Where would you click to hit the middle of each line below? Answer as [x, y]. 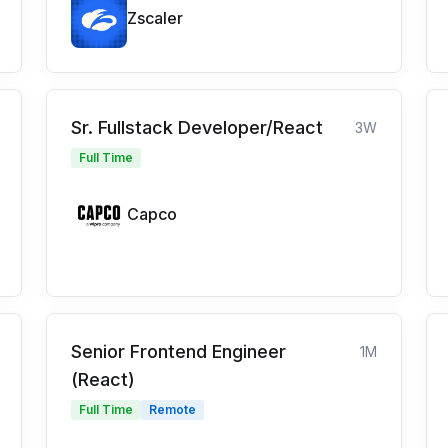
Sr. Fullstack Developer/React [197, 128]
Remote [172, 410]
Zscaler [155, 18]
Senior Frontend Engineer [178, 352]
